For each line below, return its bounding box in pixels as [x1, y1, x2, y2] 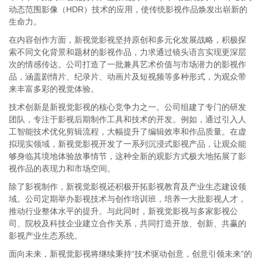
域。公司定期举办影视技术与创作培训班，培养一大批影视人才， [9, 194, 246, 204]
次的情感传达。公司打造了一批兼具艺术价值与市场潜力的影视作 [9, 60, 246, 69]
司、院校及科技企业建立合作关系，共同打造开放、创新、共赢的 [9, 219, 246, 228]
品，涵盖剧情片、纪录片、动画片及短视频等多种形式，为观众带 [9, 72, 246, 81]
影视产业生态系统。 [9, 231, 82, 240]
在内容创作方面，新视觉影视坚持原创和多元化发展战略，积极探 [9, 35, 246, 44]
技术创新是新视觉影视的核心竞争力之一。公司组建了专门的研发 [9, 102, 246, 112]
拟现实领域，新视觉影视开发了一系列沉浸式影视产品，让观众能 [9, 139, 246, 149]
